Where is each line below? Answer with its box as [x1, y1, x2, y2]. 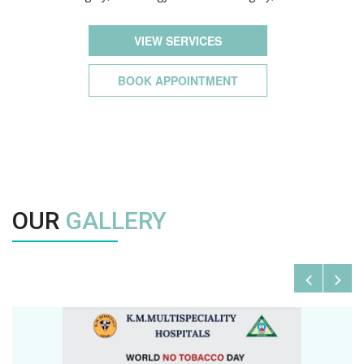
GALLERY [65, 206, 167, 235]
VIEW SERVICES [134, 32, 222, 49]
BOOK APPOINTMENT [118, 72, 238, 89]
